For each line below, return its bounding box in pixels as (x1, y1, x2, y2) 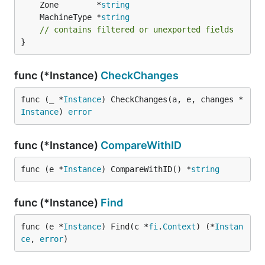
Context (163, 222, 196, 231)
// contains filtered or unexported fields (40, 25, 234, 34)
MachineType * (40, 12, 101, 22)
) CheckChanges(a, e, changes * (101, 95, 243, 104)
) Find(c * (101, 222, 148, 231)
